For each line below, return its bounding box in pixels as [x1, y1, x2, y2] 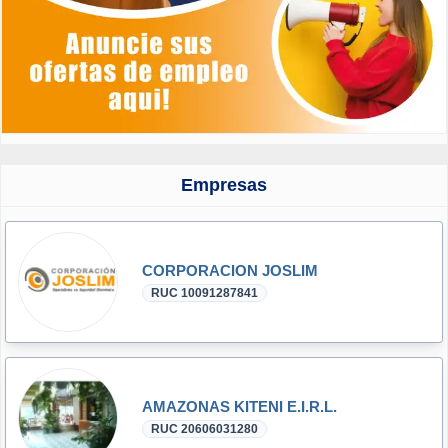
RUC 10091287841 [151, 285, 258, 300]
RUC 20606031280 [151, 421, 258, 436]
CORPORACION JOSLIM [142, 261, 318, 279]
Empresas [181, 174, 267, 195]
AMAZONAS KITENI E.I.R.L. [142, 397, 337, 415]
